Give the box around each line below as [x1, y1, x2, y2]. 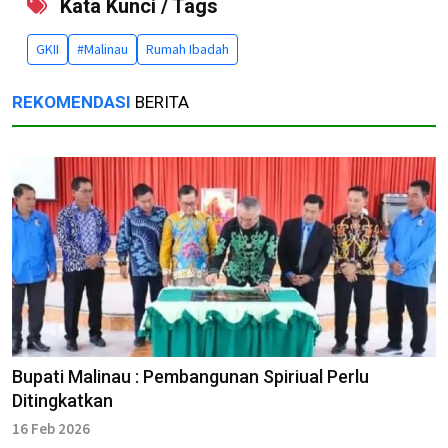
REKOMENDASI [12, 91, 131, 112]
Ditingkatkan [12, 389, 113, 411]
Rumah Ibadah [146, 39, 229, 58]
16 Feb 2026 [12, 418, 90, 438]
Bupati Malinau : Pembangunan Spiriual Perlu [12, 365, 369, 387]
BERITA [131, 91, 189, 112]
